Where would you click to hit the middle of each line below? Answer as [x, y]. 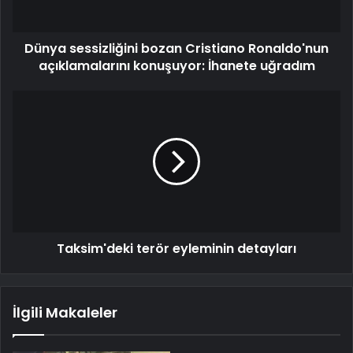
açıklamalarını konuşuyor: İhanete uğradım [176, 66]
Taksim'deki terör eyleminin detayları [176, 249]
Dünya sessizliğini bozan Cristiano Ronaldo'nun [176, 49]
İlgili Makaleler [65, 313]
